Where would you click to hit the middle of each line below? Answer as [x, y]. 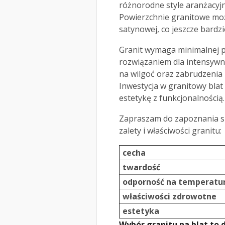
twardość [141, 167]
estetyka [141, 211]
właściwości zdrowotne [170, 197]
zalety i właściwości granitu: [170, 131]
